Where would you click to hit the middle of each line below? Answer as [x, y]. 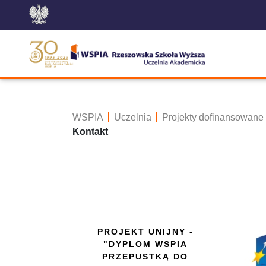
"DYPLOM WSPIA [145, 244]
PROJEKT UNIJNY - [145, 232]
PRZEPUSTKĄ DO [145, 256]
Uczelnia [133, 117]
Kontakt [90, 132]
